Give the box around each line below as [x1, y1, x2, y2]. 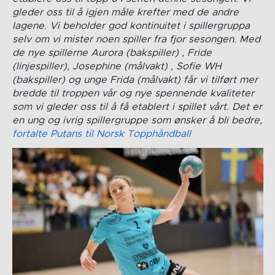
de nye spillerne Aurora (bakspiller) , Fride [12, 47, 212, 58]
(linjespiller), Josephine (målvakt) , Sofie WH [12, 61, 222, 71]
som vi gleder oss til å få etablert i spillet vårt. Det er [12, 101, 262, 112]
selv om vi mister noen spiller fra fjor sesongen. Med [12, 34, 260, 44]
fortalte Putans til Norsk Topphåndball [12, 128, 191, 139]
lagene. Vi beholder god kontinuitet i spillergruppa [12, 20, 250, 31]
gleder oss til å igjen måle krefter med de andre [12, 7, 239, 17]
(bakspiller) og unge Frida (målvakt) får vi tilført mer [12, 74, 258, 85]
